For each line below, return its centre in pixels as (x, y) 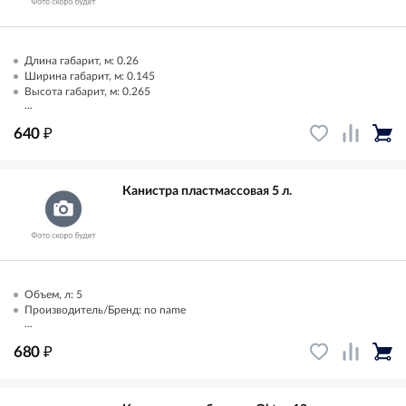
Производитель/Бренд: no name (105, 309)
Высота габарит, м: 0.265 (87, 91)
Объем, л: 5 (53, 294)
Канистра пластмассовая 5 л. (207, 191)
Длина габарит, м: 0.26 (82, 60)
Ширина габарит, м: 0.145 (90, 76)
